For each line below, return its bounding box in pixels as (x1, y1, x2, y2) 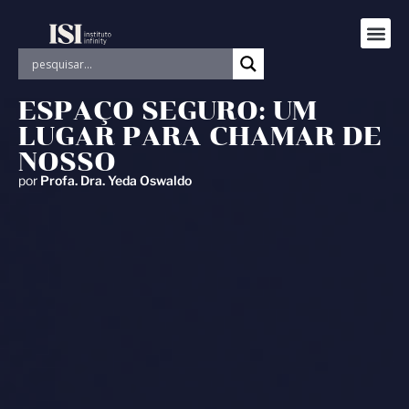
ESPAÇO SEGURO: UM (18, 95, 317, 126)
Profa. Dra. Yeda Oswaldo (37, 173, 192, 188)
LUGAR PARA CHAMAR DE (18, 121, 382, 152)
